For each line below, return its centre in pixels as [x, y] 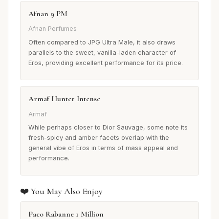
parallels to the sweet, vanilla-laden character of [102, 53]
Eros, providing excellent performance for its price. [106, 63]
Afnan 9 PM [48, 14]
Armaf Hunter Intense [64, 99]
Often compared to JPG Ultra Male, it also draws [102, 43]
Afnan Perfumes [53, 29]
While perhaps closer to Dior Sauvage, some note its [108, 128]
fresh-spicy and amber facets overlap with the [99, 138]
